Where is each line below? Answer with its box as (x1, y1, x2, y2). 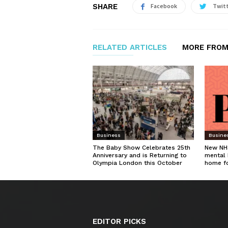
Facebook (151, 2, 177, 10)
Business (97, 132, 121, 138)
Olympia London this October (93, 159, 182, 166)
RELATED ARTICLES (93, 43, 167, 52)
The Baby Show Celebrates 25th (93, 144, 190, 151)
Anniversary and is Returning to (93, 151, 187, 159)
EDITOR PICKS (93, 216, 146, 226)
